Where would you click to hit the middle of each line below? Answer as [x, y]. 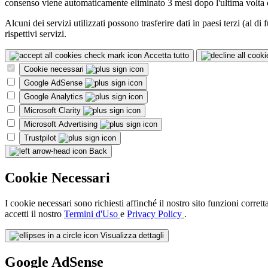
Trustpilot [41, 138]
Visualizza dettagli [132, 236]
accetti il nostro [34, 214]
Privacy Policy [156, 214]
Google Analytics [55, 97]
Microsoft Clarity [54, 111]
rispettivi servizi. [36, 34]
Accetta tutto [167, 56]
